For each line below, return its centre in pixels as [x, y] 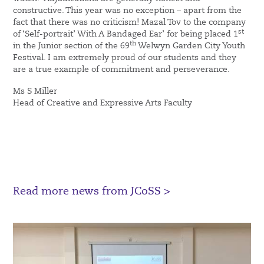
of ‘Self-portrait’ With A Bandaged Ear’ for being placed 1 [126, 34]
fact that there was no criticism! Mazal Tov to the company [130, 23]
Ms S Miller [35, 92]
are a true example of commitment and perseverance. [122, 70]
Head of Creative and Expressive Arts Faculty [103, 103]
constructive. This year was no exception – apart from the [128, 11]
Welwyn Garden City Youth [191, 46]
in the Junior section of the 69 [72, 46]
